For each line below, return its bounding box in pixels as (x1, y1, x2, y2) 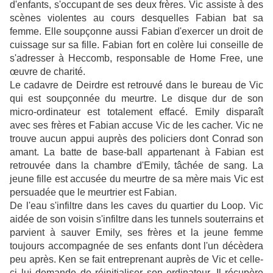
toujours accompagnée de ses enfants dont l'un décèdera (10, 241, 263, 252)
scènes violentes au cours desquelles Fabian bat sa (10, 13, 263, 24)
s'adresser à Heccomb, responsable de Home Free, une (10, 53, 263, 64)
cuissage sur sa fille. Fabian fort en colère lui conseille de (10, 40, 263, 51)
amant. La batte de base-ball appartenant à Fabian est (10, 147, 263, 158)
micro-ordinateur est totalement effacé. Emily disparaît (10, 107, 263, 118)
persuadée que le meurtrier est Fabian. (10, 187, 177, 198)
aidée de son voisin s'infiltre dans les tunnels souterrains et (10, 214, 263, 225)
